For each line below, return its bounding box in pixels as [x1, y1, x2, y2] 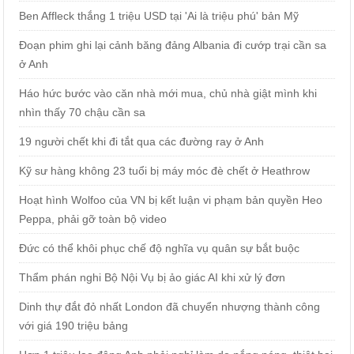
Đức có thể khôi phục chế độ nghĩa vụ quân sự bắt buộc [19, 241, 300, 254]
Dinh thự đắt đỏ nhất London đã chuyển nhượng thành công [19, 299, 321, 313]
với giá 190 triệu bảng [19, 318, 129, 332]
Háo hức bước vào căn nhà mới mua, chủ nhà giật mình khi [19, 86, 318, 100]
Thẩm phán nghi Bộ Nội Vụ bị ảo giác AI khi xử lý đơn [19, 270, 286, 284]
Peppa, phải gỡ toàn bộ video [19, 212, 168, 225]
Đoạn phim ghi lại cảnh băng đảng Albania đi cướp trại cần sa [19, 38, 327, 51]
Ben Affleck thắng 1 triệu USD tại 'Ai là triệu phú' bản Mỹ [19, 9, 299, 22]
